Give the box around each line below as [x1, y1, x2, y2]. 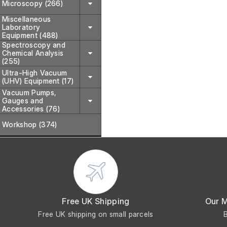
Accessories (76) [2, 104, 60, 113]
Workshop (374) [2, 120, 57, 129]
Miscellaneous [2, 15, 51, 23]
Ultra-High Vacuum [2, 68, 67, 77]
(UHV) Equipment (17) [2, 77, 74, 85]
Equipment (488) [2, 31, 58, 40]
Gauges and [2, 96, 44, 105]
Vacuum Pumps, [2, 88, 57, 97]
